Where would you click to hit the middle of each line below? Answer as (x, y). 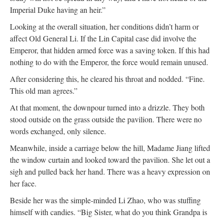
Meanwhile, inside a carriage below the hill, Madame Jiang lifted (110, 147)
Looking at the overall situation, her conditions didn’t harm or (104, 26)
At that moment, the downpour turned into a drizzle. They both (107, 107)
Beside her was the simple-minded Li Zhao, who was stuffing (105, 200)
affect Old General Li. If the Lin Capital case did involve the (103, 38)
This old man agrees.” (44, 90)
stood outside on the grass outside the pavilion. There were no (106, 119)
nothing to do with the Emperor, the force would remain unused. (109, 62)
